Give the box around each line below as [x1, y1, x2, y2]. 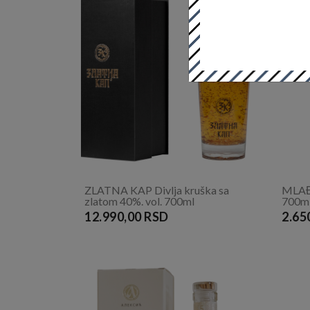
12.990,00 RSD [84, 209, 170, 225]
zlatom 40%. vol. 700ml [84, 194, 194, 208]
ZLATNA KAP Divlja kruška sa [84, 183, 229, 197]
